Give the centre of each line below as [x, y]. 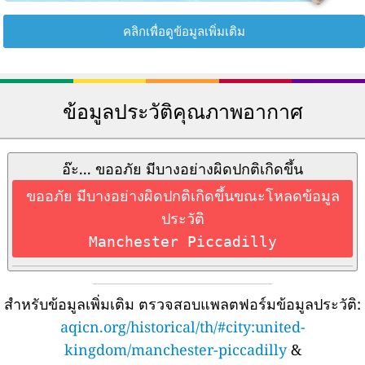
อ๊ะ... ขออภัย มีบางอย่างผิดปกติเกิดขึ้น [182, 168]
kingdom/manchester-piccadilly [175, 349]
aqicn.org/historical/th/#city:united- [182, 326]
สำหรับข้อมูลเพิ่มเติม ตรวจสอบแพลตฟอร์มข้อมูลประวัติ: [182, 303]
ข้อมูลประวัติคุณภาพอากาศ [182, 110]
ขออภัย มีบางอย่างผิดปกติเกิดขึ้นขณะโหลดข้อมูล [182, 195]
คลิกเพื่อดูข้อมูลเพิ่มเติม [184, 31]
